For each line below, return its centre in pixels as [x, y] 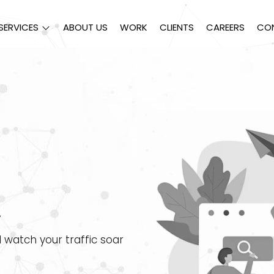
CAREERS [225, 27]
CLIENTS [177, 27]
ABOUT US [85, 27]
